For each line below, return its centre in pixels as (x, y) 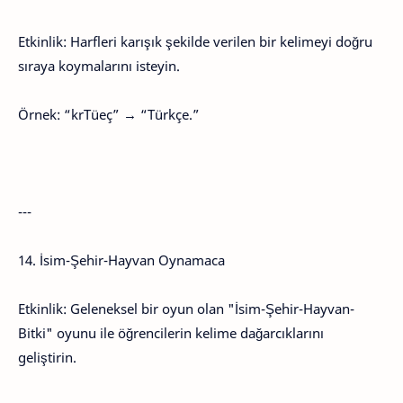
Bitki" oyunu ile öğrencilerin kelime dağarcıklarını (171, 333)
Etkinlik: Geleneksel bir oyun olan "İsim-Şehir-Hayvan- (186, 309)
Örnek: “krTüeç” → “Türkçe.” (109, 114)
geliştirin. (47, 357)
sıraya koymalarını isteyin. (99, 66)
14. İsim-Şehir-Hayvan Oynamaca (121, 260)
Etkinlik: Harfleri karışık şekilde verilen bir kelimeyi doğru (195, 41)
